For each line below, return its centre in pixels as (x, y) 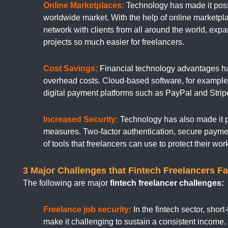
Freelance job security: (87, 210)
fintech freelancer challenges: (167, 183)
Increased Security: (81, 120)
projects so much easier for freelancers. (114, 42)
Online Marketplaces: (84, 6)
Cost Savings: (70, 69)
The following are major (66, 183)
